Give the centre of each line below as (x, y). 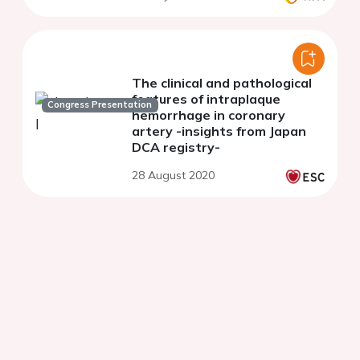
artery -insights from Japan (219, 131)
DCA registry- (176, 147)
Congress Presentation (100, 105)
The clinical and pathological (222, 83)
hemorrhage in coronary (209, 115)
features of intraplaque (206, 99)
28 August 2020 (173, 176)
